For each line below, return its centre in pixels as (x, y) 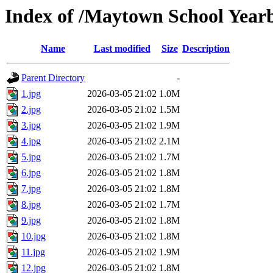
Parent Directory (53, 78)
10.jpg (34, 236)
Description (206, 49)
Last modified (122, 49)
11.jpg (33, 252)
